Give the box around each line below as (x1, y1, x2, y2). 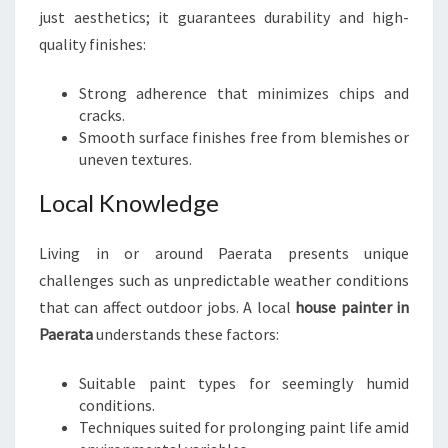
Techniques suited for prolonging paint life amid (79, 417, 409, 437)
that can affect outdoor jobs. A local (39, 297, 296, 317)
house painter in (295, 297, 410, 317)
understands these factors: (93, 324, 279, 344)
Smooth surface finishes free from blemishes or (79, 127, 409, 147)
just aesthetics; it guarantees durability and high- (39, 7, 409, 27)
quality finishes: (39, 34, 146, 54)
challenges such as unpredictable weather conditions (39, 270, 409, 290)
